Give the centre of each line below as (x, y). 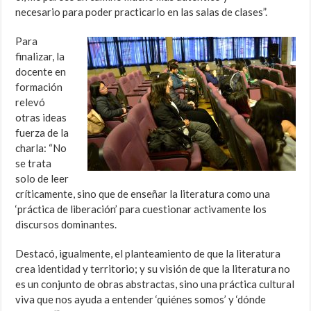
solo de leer (42, 179)
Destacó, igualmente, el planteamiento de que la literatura (148, 254)
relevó (31, 102)
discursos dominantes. (66, 225)
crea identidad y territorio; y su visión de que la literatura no (153, 269)
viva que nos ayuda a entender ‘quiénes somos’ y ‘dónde (141, 300)
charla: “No (41, 148)
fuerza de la (42, 133)
